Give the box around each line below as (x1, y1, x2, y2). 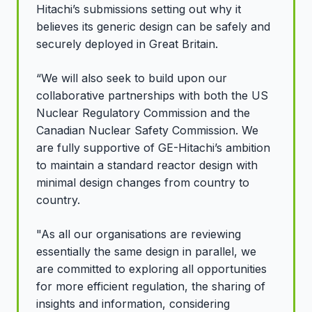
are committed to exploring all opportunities (36, 261, 267, 276)
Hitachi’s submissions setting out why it (36, 1, 241, 16)
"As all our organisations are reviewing (36, 226, 241, 241)
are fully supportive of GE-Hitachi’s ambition (36, 140, 270, 155)
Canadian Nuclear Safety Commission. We (36, 123, 258, 137)
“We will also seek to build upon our (36, 70, 227, 85)
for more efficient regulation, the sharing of (36, 279, 265, 293)
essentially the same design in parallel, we (36, 244, 256, 258)
